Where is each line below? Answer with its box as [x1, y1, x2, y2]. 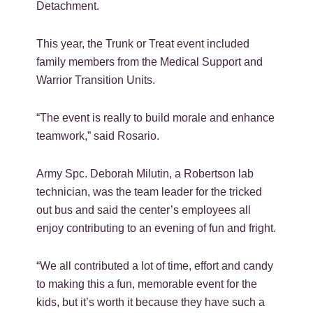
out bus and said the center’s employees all [36, 203, 252, 216]
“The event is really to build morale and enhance [36, 111, 275, 124]
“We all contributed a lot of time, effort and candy [36, 259, 274, 272]
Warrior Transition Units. [36, 73, 156, 86]
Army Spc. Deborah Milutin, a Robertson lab [36, 167, 254, 180]
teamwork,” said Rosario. [36, 129, 160, 142]
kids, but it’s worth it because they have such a [36, 296, 265, 308]
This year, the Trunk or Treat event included [36, 37, 250, 50]
